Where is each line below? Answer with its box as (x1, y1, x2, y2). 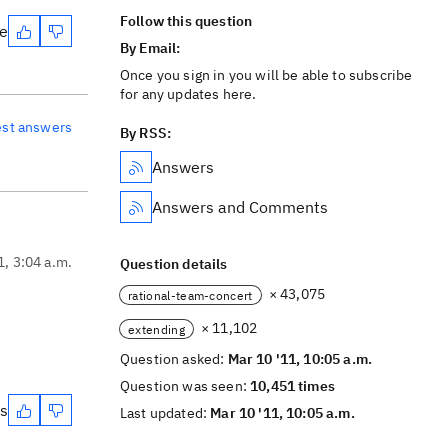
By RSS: (120, 124, 172, 142)
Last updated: (120, 404, 211, 422)
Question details (120, 255, 228, 273)
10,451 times (250, 377, 335, 395)
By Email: (120, 39, 184, 57)
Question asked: (120, 350, 228, 368)
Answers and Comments (152, 197, 328, 217)
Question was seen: (120, 377, 251, 395)
